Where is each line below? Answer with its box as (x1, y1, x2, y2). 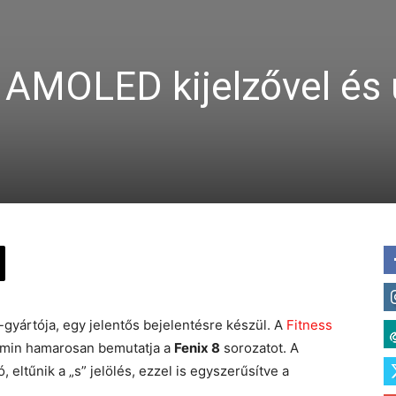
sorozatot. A (220, 339, 299, 356)
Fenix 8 (174, 339, 220, 356)
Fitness (286, 316, 332, 333)
